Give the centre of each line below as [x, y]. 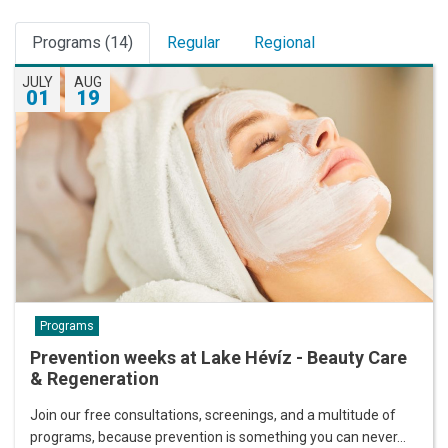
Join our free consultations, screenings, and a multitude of [213, 414]
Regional [284, 42]
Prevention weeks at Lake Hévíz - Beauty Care [218, 357]
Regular [193, 42]
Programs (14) [82, 42]
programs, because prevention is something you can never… [218, 436]
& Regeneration [94, 378]
